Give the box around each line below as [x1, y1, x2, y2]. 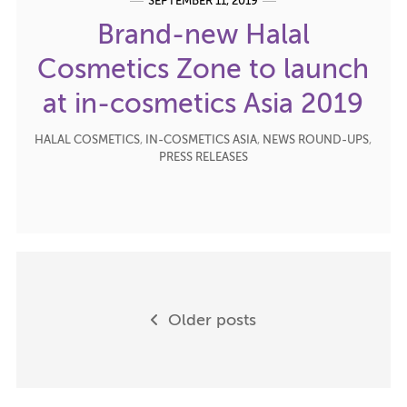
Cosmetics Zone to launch [37, 56, 370, 84]
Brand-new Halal [96, 22, 310, 50]
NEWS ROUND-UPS [263, 134, 370, 146]
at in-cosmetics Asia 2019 [43, 91, 364, 119]
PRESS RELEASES [158, 151, 248, 164]
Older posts [164, 313, 257, 330]
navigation [15, 313, 191, 351]
